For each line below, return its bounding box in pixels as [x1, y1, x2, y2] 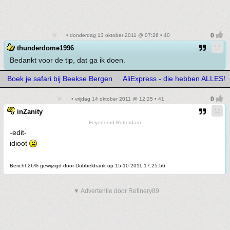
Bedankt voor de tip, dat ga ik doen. [10, 56, 125, 64]
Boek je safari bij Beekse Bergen [7, 74, 112, 83]
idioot [10, 139, 29, 147]
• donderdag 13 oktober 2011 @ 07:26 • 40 [64, 32, 170, 38]
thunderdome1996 [17, 44, 74, 52]
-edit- [10, 128, 27, 137]
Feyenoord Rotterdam [89, 120, 141, 125]
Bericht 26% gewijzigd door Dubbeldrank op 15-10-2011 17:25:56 [10, 163, 165, 168]
